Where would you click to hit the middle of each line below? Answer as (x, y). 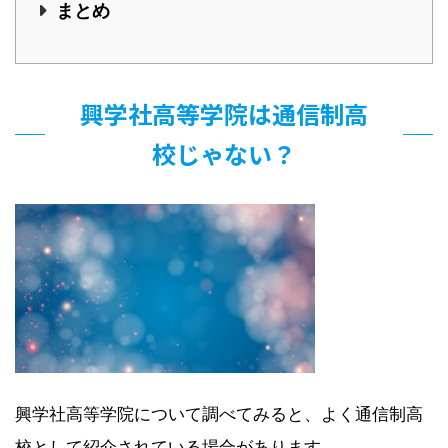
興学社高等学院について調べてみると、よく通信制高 (219, 413)
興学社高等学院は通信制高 (224, 113)
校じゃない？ (224, 153)
